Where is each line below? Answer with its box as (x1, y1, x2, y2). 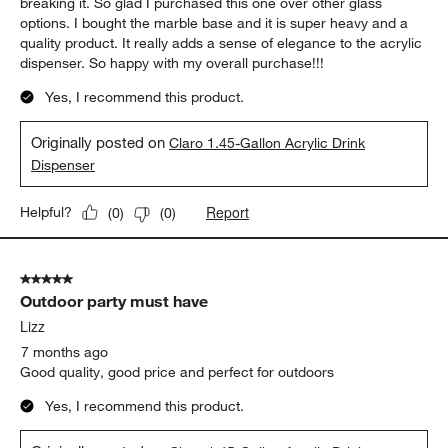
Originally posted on (31, 133, 170, 152)
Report (206, 202, 250, 223)
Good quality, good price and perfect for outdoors (20, 363, 335, 382)
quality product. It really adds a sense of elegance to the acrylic (20, 34, 423, 53)
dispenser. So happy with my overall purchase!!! (20, 54, 325, 73)
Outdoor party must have (20, 291, 209, 312)
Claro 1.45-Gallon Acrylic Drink (169, 134, 366, 153)
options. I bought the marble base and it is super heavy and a (20, 14, 409, 33)
